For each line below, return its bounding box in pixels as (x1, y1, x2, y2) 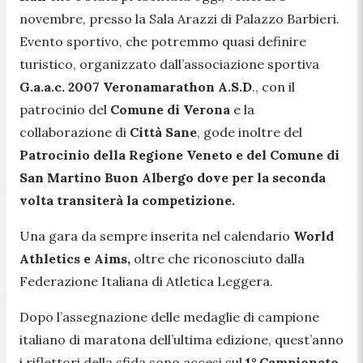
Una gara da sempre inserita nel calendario (19, 227, 293, 244)
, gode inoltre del (197, 123, 302, 140)
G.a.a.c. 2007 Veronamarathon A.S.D (19, 78, 252, 95)
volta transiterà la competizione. (19, 191, 235, 208)
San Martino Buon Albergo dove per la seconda (19, 169, 326, 186)
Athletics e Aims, (19, 250, 130, 267)
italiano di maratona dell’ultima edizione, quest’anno (19, 331, 344, 348)
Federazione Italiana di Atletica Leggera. (19, 272, 273, 289)
